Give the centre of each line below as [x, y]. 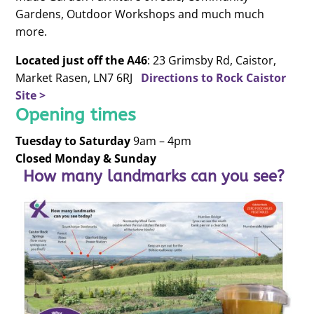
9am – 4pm [161, 141]
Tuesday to [47, 141]
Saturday [104, 141]
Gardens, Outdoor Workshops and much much [139, 14]
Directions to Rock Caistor [213, 78]
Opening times [75, 115]
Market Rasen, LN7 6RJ [78, 78]
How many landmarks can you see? [153, 177]
